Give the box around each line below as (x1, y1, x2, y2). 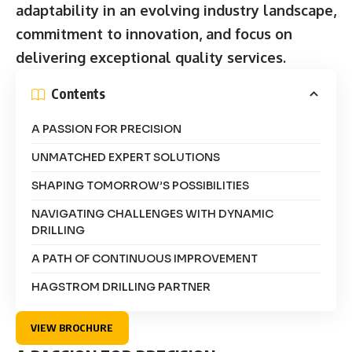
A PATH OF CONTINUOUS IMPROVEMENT (31, 251, 258, 266)
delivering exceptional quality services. (16, 48, 286, 66)
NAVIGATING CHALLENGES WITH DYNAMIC (31, 206, 273, 221)
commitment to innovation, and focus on (16, 24, 292, 42)
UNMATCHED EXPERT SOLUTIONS (31, 149, 220, 164)
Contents (51, 85, 105, 103)
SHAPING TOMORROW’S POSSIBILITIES (31, 178, 249, 192)
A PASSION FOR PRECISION (31, 121, 181, 136)
